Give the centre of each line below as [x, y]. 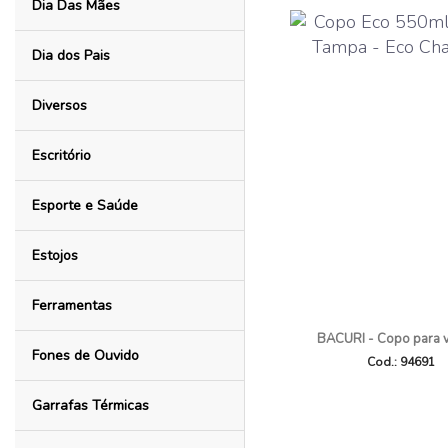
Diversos [59, 105]
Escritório [61, 155]
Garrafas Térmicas [90, 405]
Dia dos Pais [70, 55]
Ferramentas [71, 305]
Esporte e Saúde [84, 205]
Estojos [54, 255]
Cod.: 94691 [401, 362]
